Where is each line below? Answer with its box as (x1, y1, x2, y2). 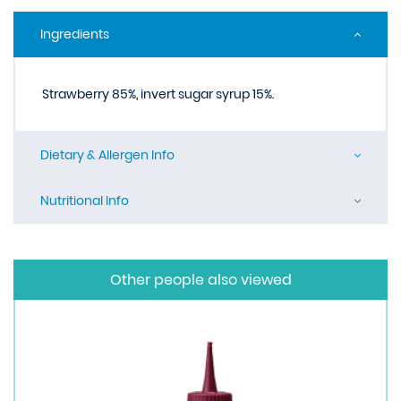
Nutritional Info (40, 192, 129, 209)
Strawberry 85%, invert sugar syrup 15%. (42, 85, 274, 103)
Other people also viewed (109, 269, 292, 290)
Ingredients (40, 25, 109, 43)
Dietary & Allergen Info (40, 146, 175, 164)
